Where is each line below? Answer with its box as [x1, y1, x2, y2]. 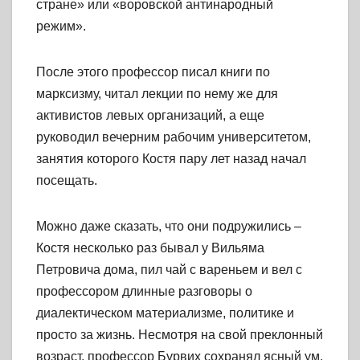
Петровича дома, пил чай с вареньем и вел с [36, 263, 302, 277]
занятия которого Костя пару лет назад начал [36, 152, 306, 166]
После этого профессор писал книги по [36, 65, 270, 80]
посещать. [36, 174, 97, 188]
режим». [36, 19, 86, 34]
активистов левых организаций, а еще [36, 108, 264, 123]
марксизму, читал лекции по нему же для [36, 87, 278, 101]
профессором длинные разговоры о [36, 284, 252, 299]
